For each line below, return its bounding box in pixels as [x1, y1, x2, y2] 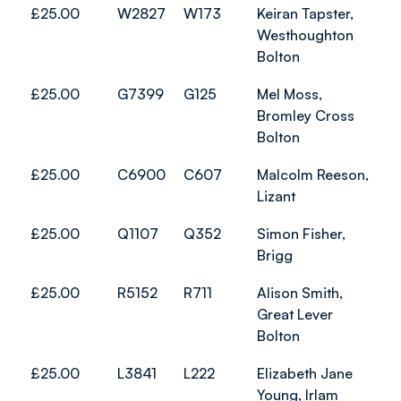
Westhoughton [257, 26, 354, 44]
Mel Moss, [257, 85, 322, 103]
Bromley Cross [257, 107, 354, 124]
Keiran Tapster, [257, 4, 354, 22]
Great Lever [257, 305, 333, 323]
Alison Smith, [257, 284, 343, 302]
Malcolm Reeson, [257, 166, 369, 183]
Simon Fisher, [257, 225, 346, 243]
